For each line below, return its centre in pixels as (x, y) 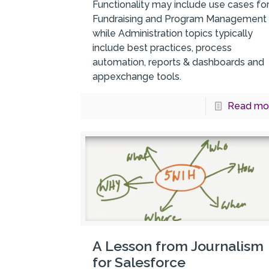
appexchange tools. (137, 77)
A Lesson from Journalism (178, 246)
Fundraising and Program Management (180, 19)
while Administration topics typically (173, 34)
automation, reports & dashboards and (179, 62)
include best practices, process (162, 48)
